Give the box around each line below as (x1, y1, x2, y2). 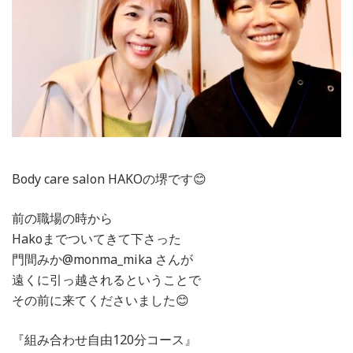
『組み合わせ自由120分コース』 (12, 330, 197, 348)
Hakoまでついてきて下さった (12, 229, 181, 247)
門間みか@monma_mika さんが (12, 250, 193, 268)
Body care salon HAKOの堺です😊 (12, 169, 206, 188)
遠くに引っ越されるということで (12, 270, 201, 288)
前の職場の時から (12, 209, 113, 227)
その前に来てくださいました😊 (12, 291, 189, 309)
